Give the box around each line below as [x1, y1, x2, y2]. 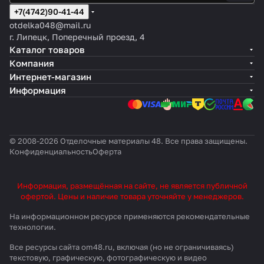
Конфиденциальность [9, 147, 93, 156]
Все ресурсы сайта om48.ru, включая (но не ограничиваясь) [9, 242, 234, 252]
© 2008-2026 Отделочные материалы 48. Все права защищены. [9, 136, 247, 146]
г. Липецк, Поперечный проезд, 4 [9, 32, 145, 42]
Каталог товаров [9, 44, 85, 55]
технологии [9, 222, 54, 232]
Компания [9, 58, 54, 68]
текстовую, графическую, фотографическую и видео [9, 253, 207, 262]
